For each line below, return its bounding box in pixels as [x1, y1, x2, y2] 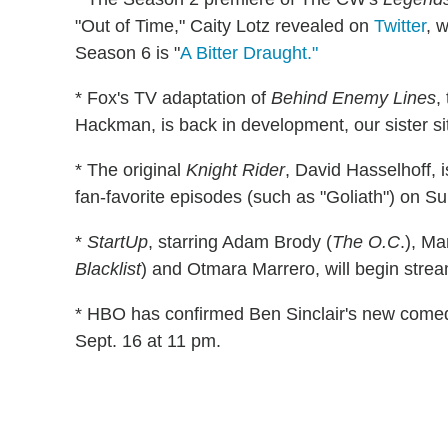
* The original [75, 159, 186, 180]
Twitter [374, 15, 426, 36]
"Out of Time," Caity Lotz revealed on [75, 15, 374, 36]
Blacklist [75, 258, 141, 279]
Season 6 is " [75, 42, 180, 63]
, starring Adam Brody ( [148, 231, 332, 252]
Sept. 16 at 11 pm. [75, 330, 221, 351]
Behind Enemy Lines [271, 87, 436, 108]
